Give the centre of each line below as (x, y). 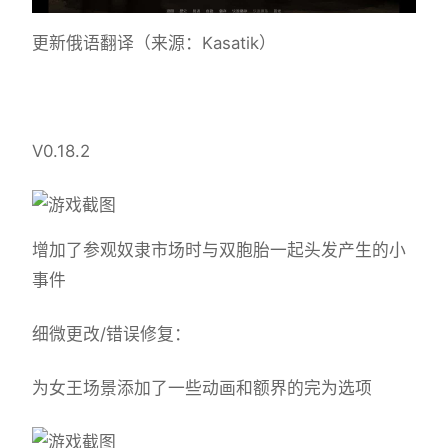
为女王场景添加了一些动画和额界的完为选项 (202, 388)
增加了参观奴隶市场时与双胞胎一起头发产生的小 (219, 250)
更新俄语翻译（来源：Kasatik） (154, 43)
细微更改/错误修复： (111, 334)
